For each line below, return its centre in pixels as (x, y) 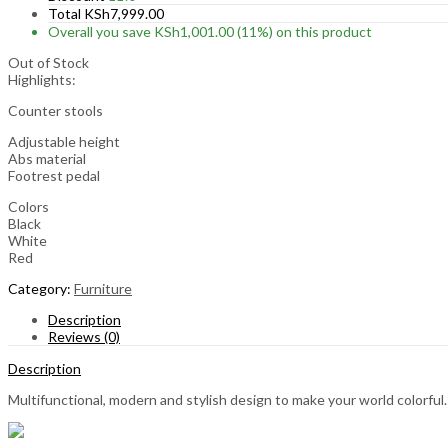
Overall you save (101, 31)
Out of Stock (48, 62)
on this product (322, 31)
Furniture (103, 288)
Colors (28, 206)
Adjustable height (64, 141)
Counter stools (55, 110)
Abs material (47, 158)
